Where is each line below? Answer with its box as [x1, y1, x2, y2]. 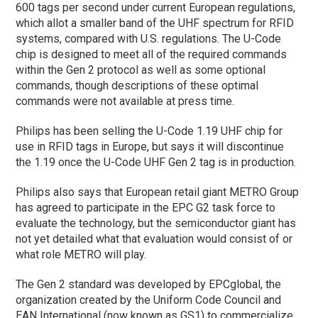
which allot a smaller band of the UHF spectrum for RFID [16, 16, 295, 31]
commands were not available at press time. [16, 94, 235, 109]
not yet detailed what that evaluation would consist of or [16, 232, 293, 246]
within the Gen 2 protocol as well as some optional [16, 63, 266, 77]
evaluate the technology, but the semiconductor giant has [16, 216, 297, 231]
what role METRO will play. [16, 248, 147, 262]
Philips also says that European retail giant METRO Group [16, 185, 300, 199]
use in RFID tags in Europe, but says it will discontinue [16, 140, 285, 154]
